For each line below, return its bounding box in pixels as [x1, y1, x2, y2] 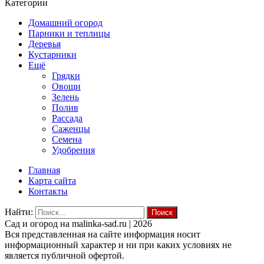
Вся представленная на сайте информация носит [5, 229, 200, 239]
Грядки [52, 70, 80, 81]
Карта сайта [28, 175, 76, 186]
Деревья [28, 38, 61, 49]
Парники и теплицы [28, 28, 110, 38]
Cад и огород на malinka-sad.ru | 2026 [5, 218, 152, 229]
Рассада [52, 113, 82, 123]
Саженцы [52, 123, 90, 134]
